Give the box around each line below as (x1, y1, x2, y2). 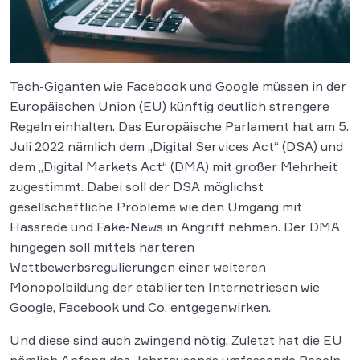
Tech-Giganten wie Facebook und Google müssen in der (10, 78, 346, 94)
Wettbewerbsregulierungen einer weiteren (10, 259, 266, 275)
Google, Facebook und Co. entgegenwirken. (10, 299, 271, 315)
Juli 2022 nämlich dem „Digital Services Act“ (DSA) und (10, 138, 343, 154)
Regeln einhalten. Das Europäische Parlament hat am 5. (10, 118, 349, 134)
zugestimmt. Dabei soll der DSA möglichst (10, 178, 264, 194)
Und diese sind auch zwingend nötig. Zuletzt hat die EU (10, 332, 342, 348)
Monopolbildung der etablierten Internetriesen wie (10, 279, 320, 295)
